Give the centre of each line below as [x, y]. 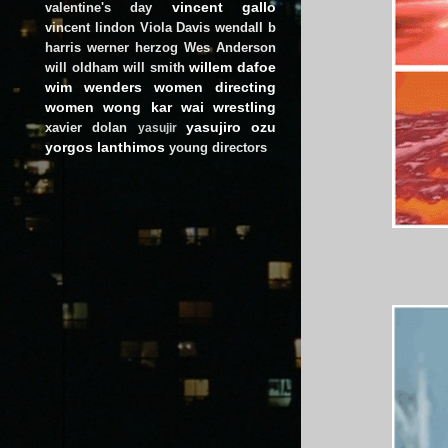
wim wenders [93, 86]
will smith [154, 67]
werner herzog [132, 47]
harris [63, 47]
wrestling [244, 106]
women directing [215, 86]
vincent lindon [90, 27]
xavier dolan [86, 127]
